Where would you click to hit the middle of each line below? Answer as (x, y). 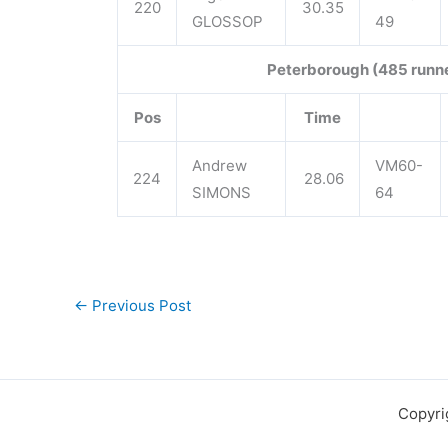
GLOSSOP (227, 21)
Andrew (219, 165)
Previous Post (139, 305)
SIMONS (221, 192)
